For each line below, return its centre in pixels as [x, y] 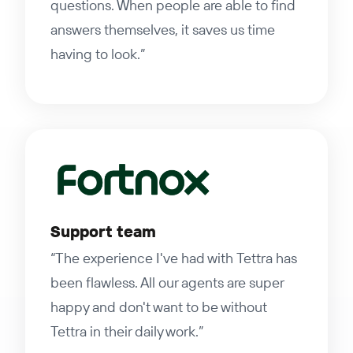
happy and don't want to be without [159, 307]
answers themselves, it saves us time [163, 30]
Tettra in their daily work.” [127, 331]
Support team [103, 232]
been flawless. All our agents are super [167, 282]
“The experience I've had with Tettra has [174, 258]
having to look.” [98, 54]
